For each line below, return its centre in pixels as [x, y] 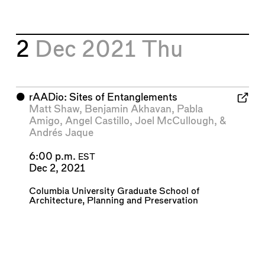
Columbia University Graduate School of [114, 191]
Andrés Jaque [61, 132]
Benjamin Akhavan [128, 109]
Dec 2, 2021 [57, 169]
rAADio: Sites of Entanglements [103, 97]
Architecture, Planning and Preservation [113, 201]
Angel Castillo [97, 121]
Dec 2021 [88, 50]
